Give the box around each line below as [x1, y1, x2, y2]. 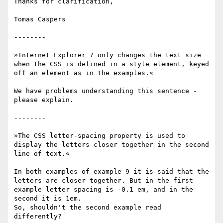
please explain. [14, 96, 74, 104]
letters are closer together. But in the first [14, 177, 193, 185]
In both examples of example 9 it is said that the [14, 168, 209, 176]
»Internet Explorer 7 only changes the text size [14, 51, 201, 59]
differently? [14, 213, 62, 221]
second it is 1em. [14, 195, 82, 203]
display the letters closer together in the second [14, 141, 209, 149]
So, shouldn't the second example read [14, 204, 161, 212]
